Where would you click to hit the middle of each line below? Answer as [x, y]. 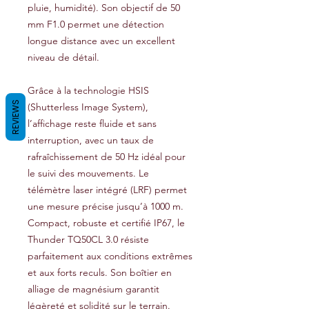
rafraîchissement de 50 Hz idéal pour [107, 157]
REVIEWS [16, 117]
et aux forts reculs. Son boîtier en [100, 272]
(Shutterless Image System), [88, 107]
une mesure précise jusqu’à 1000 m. [106, 206]
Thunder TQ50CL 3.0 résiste [88, 239]
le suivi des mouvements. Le [88, 173]
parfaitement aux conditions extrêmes [110, 256]
